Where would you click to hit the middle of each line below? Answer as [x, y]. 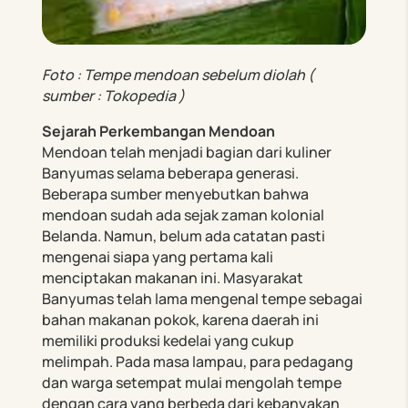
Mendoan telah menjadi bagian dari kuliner [187, 152]
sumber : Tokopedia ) [114, 95]
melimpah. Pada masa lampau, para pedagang [198, 361]
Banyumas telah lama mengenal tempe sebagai [203, 298]
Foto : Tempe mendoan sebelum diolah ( [178, 74]
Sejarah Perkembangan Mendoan [159, 131]
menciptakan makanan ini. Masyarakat [173, 277]
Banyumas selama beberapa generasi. [171, 173]
